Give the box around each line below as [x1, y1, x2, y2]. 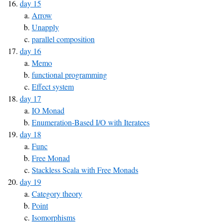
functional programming [32, 69, 107, 80]
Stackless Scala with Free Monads [32, 165, 138, 175]
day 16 [20, 46, 41, 56]
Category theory [32, 188, 82, 199]
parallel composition [32, 34, 95, 44]
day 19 [20, 176, 41, 187]
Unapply [32, 22, 59, 32]
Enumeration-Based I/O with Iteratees [32, 117, 150, 127]
